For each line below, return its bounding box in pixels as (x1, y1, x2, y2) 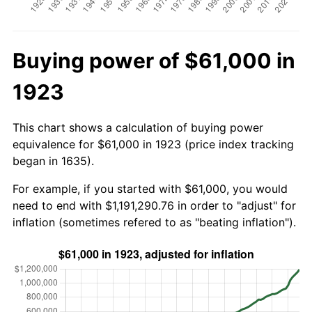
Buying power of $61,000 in (13, 47, 295, 73)
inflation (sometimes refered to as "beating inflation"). (13, 214, 296, 229)
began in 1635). (13, 153, 94, 168)
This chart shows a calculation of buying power (13, 120, 263, 134)
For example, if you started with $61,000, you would (13, 181, 288, 196)
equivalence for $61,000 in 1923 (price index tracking (13, 136, 294, 151)
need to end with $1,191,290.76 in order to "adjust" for (13, 198, 296, 212)
